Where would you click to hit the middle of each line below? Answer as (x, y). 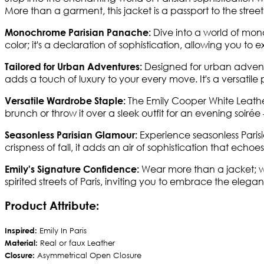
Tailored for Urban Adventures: (73, 67)
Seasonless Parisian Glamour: (71, 135)
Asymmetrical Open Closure (88, 255)
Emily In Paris (62, 230)
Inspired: (21, 230)
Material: (22, 242)
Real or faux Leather (77, 243)
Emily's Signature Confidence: (73, 169)
